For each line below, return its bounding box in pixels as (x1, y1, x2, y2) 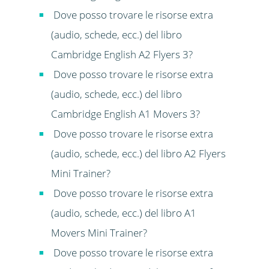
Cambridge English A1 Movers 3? (50, 107, 200, 121)
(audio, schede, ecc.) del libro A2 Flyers (50, 147, 226, 161)
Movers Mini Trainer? (50, 226, 147, 240)
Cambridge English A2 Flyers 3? (50, 47, 193, 62)
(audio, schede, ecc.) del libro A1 (50, 206, 196, 220)
